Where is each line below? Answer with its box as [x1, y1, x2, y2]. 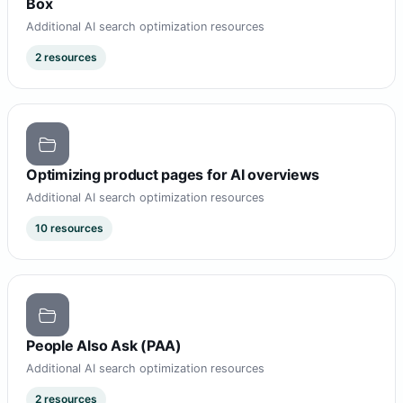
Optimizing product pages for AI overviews [26, 166, 320, 184]
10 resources [35, 221, 103, 236]
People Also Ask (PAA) [26, 336, 182, 355]
